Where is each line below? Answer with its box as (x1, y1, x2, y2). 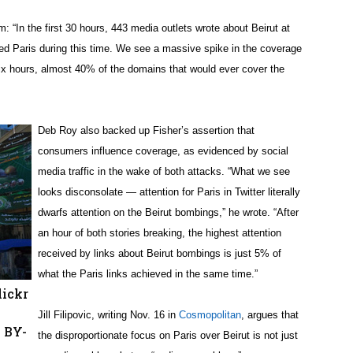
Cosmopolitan (179, 309, 241, 321)
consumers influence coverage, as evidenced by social (38, 145, 288, 158)
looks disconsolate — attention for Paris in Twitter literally (38, 186, 300, 199)
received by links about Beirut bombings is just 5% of (38, 247, 281, 260)
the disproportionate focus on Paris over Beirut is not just (38, 329, 298, 342)
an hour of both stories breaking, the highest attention (38, 227, 281, 240)
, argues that (241, 309, 299, 321)
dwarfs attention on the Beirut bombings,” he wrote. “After (38, 206, 299, 219)
